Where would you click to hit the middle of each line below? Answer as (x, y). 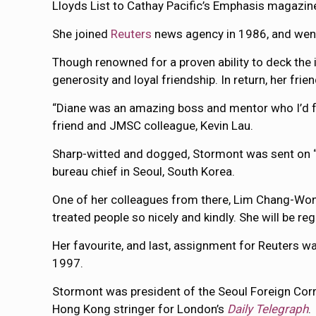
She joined (82, 34)
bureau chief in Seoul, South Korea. (144, 171)
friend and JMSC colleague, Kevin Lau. (153, 126)
